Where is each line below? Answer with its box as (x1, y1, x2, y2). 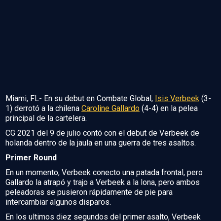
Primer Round (5, 153, 57, 163)
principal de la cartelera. (5, 113, 87, 123)
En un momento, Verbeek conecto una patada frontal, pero (5, 168, 203, 178)
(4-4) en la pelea (140, 104, 198, 113)
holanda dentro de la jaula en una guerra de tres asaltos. (5, 138, 196, 148)
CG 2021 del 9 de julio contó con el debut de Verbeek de (5, 128, 199, 138)
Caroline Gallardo (81, 104, 140, 113)
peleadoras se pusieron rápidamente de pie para (5, 187, 173, 197)
